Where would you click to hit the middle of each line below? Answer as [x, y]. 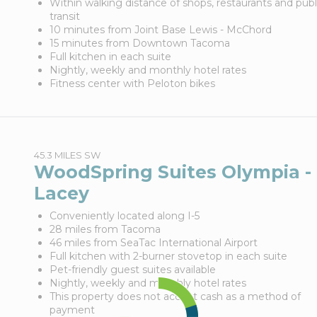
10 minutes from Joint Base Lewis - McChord [160, 30]
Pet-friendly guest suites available [132, 270]
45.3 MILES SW [67, 155]
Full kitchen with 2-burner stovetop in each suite [168, 256]
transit [64, 16]
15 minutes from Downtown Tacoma [139, 43]
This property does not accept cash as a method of [175, 296]
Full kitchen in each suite [110, 57]
